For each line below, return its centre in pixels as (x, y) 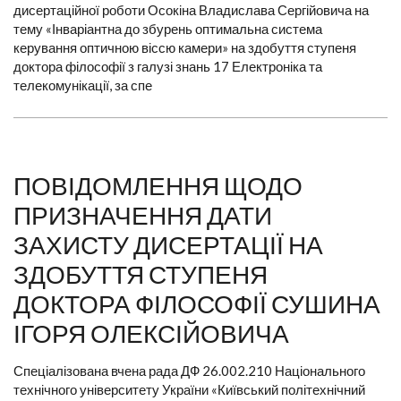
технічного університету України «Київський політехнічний (189, 390)
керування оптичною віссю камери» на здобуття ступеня (185, 48)
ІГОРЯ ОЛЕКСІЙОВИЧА (151, 333)
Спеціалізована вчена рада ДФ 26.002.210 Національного (189, 371)
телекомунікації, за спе (83, 85)
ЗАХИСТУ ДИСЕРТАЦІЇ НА (168, 245)
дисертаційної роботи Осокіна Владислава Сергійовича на (191, 10)
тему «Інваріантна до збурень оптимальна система (168, 29)
